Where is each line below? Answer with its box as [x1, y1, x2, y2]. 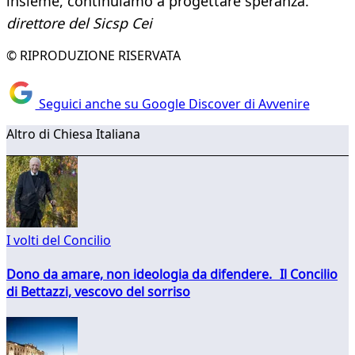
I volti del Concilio [6, 231, 111, 249]
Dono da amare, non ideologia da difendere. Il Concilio [6, 265, 338, 283]
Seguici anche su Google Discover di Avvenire [35, 94, 310, 113]
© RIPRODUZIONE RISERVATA [6, 47, 181, 65]
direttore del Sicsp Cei [6, 13, 152, 33]
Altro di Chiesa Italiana [6, 124, 140, 143]
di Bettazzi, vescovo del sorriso [6, 282, 190, 300]
